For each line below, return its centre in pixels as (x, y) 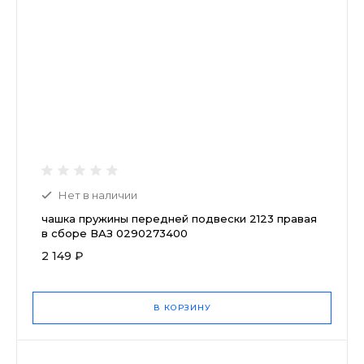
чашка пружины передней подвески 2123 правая (179, 218)
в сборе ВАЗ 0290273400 (115, 233)
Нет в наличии (98, 195)
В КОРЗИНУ (182, 307)
